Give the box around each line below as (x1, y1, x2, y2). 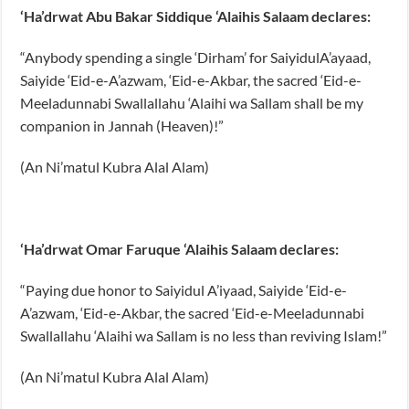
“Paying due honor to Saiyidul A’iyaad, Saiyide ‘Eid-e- (20, 280, 348, 299)
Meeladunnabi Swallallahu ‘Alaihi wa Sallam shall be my (20, 93, 364, 111)
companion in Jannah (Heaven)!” (20, 116, 225, 134)
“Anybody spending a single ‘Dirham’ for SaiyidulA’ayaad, (20, 47, 372, 66)
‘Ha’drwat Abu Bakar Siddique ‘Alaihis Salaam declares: (20, 6, 372, 25)
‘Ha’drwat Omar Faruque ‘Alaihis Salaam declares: (20, 239, 340, 257)
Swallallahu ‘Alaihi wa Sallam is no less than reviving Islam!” (20, 326, 388, 344)
